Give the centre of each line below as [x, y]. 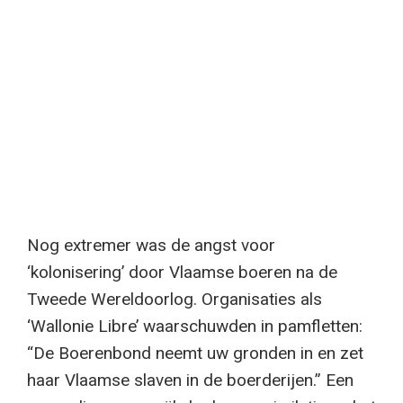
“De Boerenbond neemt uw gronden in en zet [195, 353]
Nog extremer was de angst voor [151, 245]
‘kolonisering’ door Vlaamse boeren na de [182, 272]
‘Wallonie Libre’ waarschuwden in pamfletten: [195, 326]
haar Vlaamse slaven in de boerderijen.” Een [190, 380]
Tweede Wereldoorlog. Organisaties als [175, 299]
